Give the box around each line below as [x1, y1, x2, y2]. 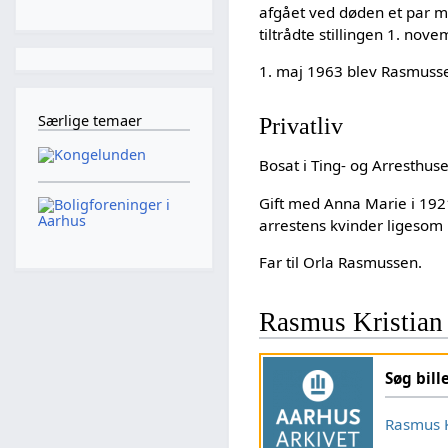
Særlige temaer [37, 111, 142, 131]
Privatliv [259, 112, 344, 140]
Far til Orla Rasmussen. [259, 251, 423, 272]
